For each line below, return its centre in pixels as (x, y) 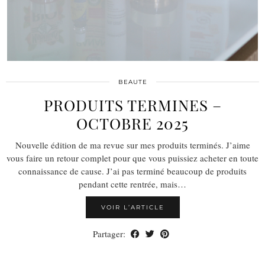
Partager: (110, 233)
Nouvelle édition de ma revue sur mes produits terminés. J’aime (132, 145)
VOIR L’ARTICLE (132, 207)
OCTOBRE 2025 (132, 123)
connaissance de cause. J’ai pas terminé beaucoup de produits (132, 171)
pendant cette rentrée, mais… (132, 184)
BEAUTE (132, 82)
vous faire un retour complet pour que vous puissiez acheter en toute (132, 158)
